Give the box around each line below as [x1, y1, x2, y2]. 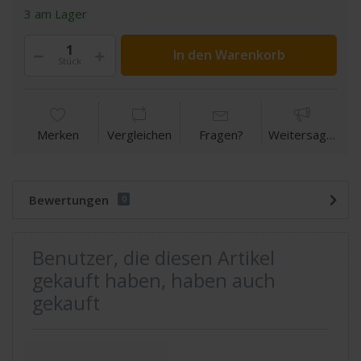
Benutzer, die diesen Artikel [32, 245, 275, 272]
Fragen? [198, 126, 243, 143]
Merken [37, 126, 79, 143]
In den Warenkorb [172, 46, 285, 64]
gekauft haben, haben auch [32, 268, 276, 294]
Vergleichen [107, 126, 172, 143]
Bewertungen [29, 191, 109, 208]
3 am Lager [24, 6, 87, 23]
